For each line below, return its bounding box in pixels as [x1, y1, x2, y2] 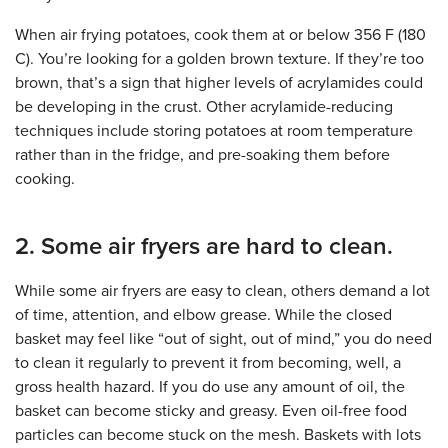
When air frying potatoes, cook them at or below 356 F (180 [15, 25, 426, 46]
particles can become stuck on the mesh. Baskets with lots [15, 425, 421, 446]
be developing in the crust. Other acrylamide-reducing [15, 97, 393, 118]
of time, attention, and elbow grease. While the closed [15, 305, 392, 326]
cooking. [15, 169, 75, 190]
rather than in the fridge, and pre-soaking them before [15, 145, 390, 166]
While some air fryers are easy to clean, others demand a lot [15, 281, 430, 302]
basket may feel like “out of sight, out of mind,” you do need [15, 329, 432, 350]
